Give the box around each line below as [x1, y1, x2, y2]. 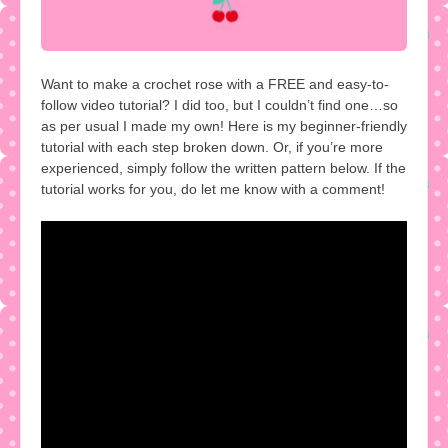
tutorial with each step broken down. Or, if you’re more [41, 138, 383, 155]
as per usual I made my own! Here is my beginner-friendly [41, 117, 407, 134]
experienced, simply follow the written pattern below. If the [41, 159, 406, 176]
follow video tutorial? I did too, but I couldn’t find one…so [41, 96, 398, 113]
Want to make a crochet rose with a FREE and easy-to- [41, 75, 389, 92]
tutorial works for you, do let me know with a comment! [41, 180, 385, 197]
